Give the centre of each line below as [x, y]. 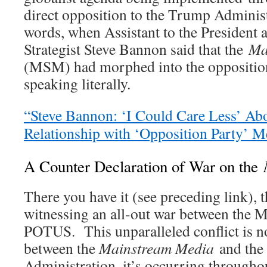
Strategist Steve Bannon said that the [136, 49]
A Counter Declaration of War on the [144, 167]
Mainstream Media [159, 248]
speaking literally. [77, 84]
